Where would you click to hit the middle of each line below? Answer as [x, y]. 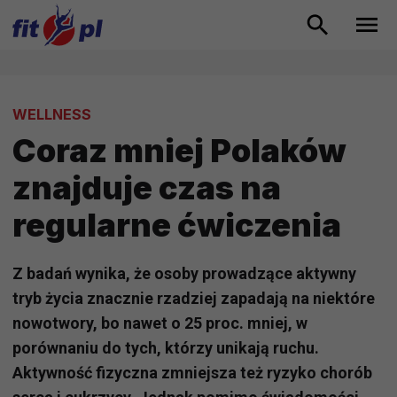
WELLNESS [52, 115]
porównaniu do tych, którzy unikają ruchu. [166, 348]
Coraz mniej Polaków [179, 151]
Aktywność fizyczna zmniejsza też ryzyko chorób [192, 373]
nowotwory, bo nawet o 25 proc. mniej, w [160, 323]
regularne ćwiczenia [177, 226]
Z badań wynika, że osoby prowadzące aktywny [184, 274]
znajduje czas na [147, 188]
